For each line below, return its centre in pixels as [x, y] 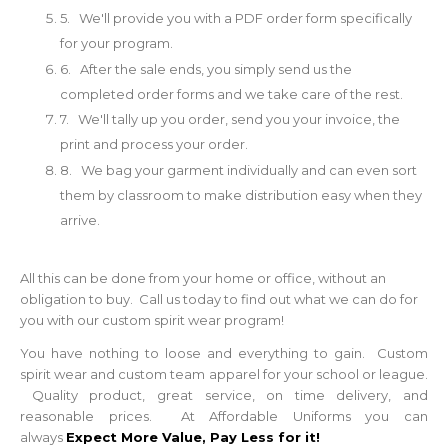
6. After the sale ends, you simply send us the [206, 68]
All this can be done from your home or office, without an [203, 278]
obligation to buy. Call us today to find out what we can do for [219, 299]
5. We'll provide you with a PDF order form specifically [236, 18]
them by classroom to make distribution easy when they [241, 195]
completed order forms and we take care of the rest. [231, 93]
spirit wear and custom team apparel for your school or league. [224, 374]
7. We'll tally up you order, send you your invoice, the [230, 119]
